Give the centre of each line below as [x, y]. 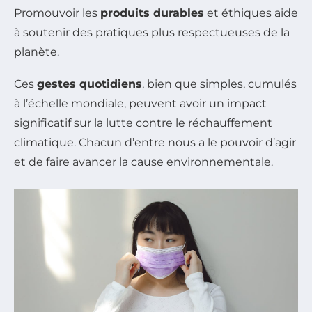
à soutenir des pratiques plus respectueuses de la [152, 32]
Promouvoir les [57, 13]
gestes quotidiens [89, 84]
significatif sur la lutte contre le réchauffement [143, 123]
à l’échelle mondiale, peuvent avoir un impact [140, 103]
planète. [37, 52]
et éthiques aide [251, 13]
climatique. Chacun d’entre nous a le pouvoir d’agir [155, 142]
